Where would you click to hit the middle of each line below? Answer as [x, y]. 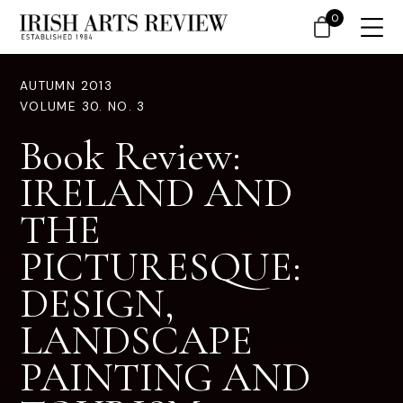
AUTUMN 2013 [66, 86]
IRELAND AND [156, 193]
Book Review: [130, 156]
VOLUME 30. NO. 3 [83, 107]
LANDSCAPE [136, 340]
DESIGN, [97, 303]
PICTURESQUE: [161, 266]
